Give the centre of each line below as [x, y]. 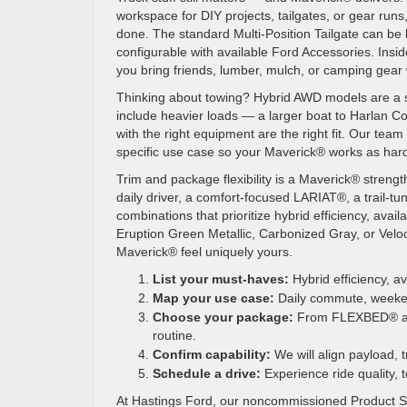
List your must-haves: [221, 279]
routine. [174, 335]
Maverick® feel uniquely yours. [204, 252]
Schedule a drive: [207, 373]
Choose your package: [223, 317]
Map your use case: [213, 298]
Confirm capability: [212, 354]
